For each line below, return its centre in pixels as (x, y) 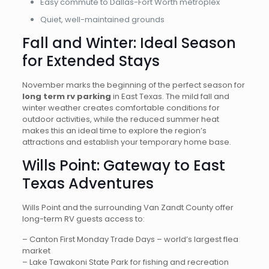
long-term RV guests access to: (83, 219)
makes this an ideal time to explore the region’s (114, 131)
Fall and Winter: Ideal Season (129, 43)
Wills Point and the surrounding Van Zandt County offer (128, 207)
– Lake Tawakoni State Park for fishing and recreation (125, 262)
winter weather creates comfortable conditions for (121, 108)
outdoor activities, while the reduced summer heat (120, 119)
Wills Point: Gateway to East (123, 165)
